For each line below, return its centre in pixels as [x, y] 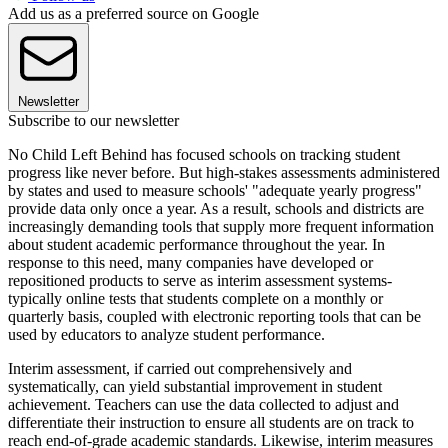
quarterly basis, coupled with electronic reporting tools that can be [214, 316]
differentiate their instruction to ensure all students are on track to [211, 422]
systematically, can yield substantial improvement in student [195, 386]
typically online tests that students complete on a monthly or [195, 298]
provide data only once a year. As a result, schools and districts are [216, 208]
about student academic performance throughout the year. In [196, 244]
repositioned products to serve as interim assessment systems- [200, 280]
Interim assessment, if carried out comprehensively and [180, 368]
